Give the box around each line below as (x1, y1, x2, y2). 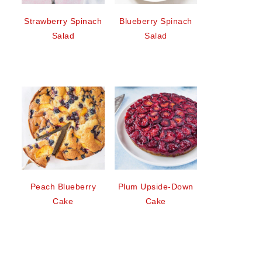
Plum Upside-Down (118, 181, 194, 191)
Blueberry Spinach (119, 16, 192, 26)
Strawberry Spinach (24, 16, 102, 26)
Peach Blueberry (30, 181, 96, 191)
